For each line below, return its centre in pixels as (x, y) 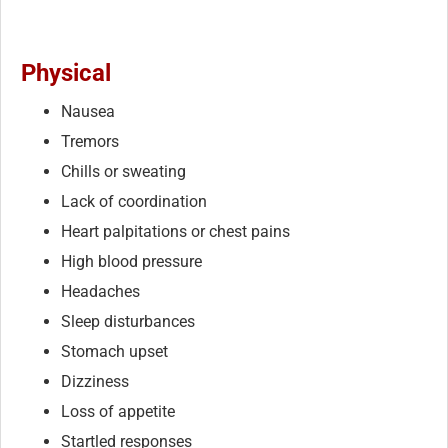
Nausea (88, 111)
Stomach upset (114, 351)
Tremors (90, 141)
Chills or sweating (123, 171)
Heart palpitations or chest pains (175, 231)
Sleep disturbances (128, 321)
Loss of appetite (118, 411)
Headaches (100, 291)
